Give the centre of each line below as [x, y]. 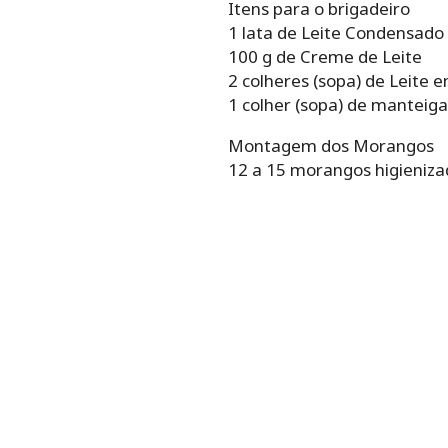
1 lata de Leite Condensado [335, 32]
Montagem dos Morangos [330, 145]
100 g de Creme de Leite [324, 56]
